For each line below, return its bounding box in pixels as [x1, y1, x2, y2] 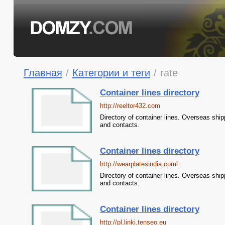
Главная [23, 67, 62, 78]
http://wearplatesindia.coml [99, 160, 178, 168]
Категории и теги [72, 67, 150, 78]
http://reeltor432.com [99, 102, 160, 109]
